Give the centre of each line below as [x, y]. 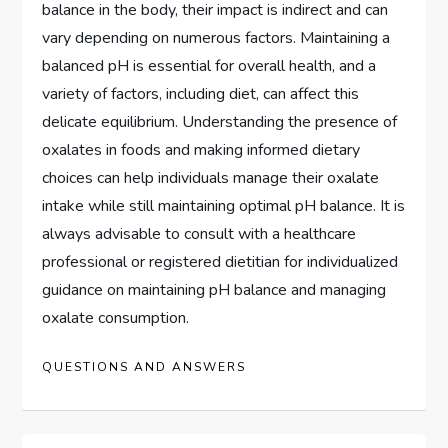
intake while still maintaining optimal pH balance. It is [224, 205]
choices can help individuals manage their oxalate [211, 177]
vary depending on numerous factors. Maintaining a [216, 37]
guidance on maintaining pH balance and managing [214, 289]
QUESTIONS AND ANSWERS [144, 366]
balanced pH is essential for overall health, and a [209, 65]
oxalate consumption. [116, 317]
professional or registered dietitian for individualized [220, 261]
